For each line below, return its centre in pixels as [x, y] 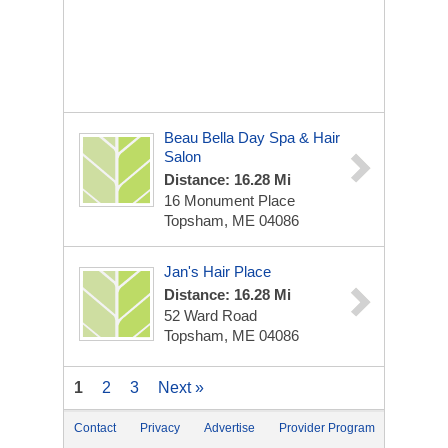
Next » [181, 387]
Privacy [160, 428]
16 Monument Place [229, 200]
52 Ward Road [210, 315]
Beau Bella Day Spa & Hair [252, 137]
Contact [95, 428]
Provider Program [327, 428]
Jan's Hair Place [217, 271]
